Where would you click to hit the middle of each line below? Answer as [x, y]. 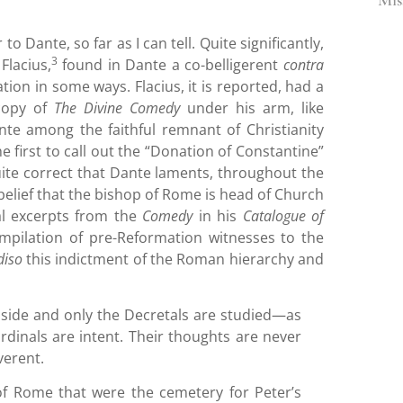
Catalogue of [283, 215]
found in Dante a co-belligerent [170, 64]
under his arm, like [252, 107]
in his [218, 215]
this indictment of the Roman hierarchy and [173, 259]
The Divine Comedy [116, 107]
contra [304, 64]
